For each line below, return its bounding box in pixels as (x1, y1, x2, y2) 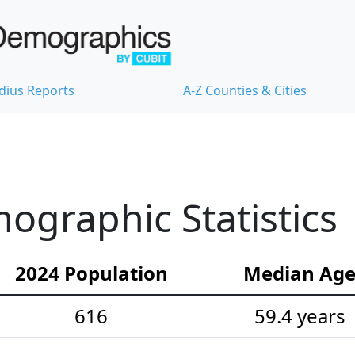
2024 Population (14, 259, 168, 286)
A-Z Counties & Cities (183, 81, 307, 99)
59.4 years (254, 302, 345, 329)
